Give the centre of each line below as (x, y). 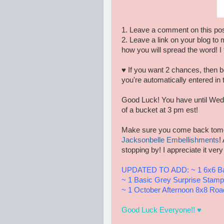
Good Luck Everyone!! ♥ (161, 210)
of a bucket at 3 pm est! (160, 110)
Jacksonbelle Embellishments (170, 140)
